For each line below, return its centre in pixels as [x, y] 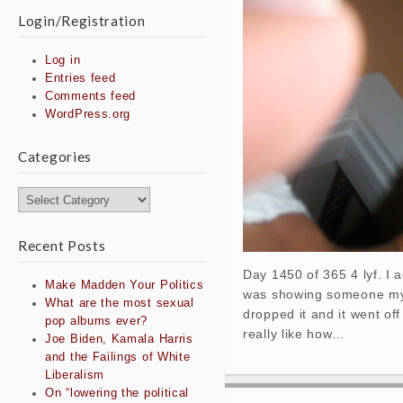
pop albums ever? [97, 322]
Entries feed [81, 79]
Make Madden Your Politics [125, 286]
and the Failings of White [118, 358]
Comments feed [91, 97]
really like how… [295, 334]
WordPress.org [88, 115]
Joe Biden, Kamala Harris [119, 340]
